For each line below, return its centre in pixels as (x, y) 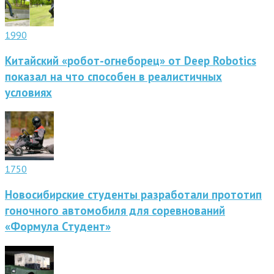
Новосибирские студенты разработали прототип (133, 195)
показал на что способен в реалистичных (113, 76)
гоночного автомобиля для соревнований (115, 211)
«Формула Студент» (58, 227)
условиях (28, 92)
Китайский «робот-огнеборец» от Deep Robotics (131, 60)
